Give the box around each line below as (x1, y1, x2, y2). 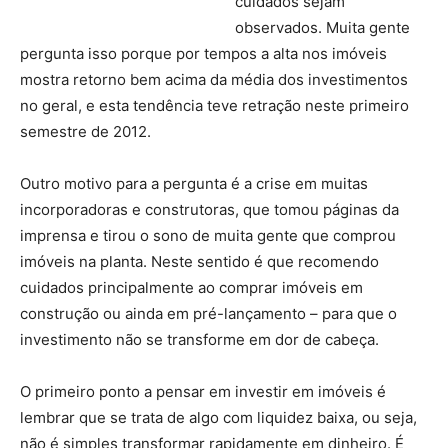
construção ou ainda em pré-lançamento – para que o (20, 304, 397, 323)
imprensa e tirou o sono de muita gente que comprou (20, 226, 396, 245)
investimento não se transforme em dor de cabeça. (20, 330, 379, 349)
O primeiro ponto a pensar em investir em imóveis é (20, 382, 386, 401)
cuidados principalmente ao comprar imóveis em (20, 278, 363, 297)
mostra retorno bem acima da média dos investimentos (20, 70, 408, 89)
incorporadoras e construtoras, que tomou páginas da (20, 200, 399, 219)
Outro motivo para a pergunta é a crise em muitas (20, 174, 368, 193)
